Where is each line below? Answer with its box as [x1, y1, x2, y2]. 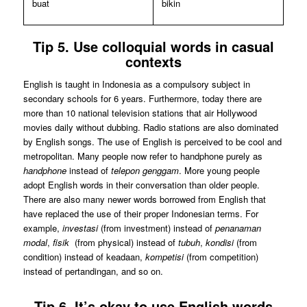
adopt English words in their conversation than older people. [23, 177, 260, 191]
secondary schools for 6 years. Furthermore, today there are [23, 91, 262, 105]
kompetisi [145, 249, 186, 263]
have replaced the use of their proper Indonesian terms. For [23, 206, 258, 220]
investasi [62, 221, 98, 234]
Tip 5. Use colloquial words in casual [32, 36, 274, 56]
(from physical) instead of [69, 235, 178, 249]
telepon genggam [110, 163, 179, 177]
